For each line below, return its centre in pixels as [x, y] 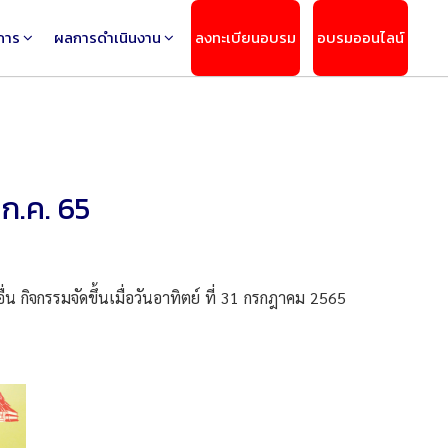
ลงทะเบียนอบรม [245, 37]
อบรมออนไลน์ [360, 37]
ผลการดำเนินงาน [107, 37]
